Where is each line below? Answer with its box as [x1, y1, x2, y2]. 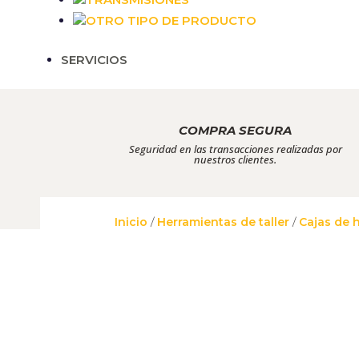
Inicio [115, 215, 148, 230]
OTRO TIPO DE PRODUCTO [86, 13, 256, 28]
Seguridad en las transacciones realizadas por [128, 141, 342, 156]
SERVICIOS [61, 52, 127, 67]
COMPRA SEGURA [179, 122, 292, 138]
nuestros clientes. [194, 151, 277, 167]
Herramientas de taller [157, 215, 290, 230]
